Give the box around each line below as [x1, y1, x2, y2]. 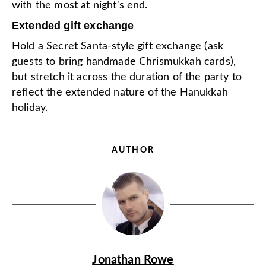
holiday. [12, 102, 48, 113]
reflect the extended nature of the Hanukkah [12, 87, 228, 98]
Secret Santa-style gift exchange [46, 40, 202, 52]
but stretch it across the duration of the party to [12, 71, 242, 83]
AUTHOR [112, 145, 154, 154]
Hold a [12, 40, 47, 52]
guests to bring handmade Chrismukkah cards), [12, 56, 236, 67]
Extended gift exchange [12, 19, 134, 31]
